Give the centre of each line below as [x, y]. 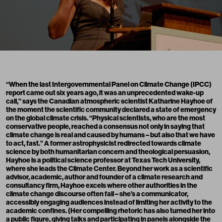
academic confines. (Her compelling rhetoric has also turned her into [111, 211]
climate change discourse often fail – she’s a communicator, [97, 194]
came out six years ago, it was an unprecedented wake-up [114, 93]
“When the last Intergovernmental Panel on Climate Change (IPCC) [109, 85]
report [16, 93]
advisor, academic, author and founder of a [72, 177]
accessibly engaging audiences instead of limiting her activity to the [109, 203]
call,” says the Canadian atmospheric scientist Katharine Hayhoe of [109, 102]
